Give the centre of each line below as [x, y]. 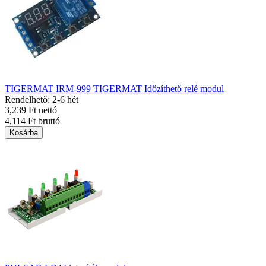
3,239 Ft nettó [31, 110]
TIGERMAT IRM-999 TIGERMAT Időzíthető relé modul [114, 89]
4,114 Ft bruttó [32, 121]
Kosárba [24, 133]
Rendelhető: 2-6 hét [42, 99]
